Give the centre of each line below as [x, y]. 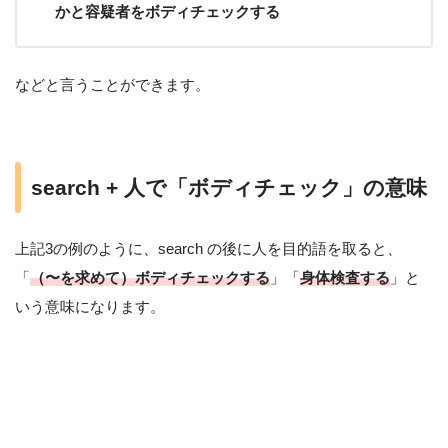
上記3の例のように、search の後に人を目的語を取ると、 [208, 249]
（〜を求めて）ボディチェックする [150, 278]
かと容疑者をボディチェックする [167, 12]
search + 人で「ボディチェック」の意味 [229, 188]
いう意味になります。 [90, 307]
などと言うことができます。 [112, 85]
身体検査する [345, 278]
